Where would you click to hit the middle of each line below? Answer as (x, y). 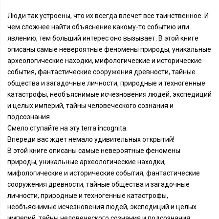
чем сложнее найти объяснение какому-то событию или (98, 27)
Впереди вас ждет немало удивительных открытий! (91, 139)
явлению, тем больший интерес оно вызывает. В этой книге (103, 38)
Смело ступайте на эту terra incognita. (67, 128)
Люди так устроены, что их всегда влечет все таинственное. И (108, 16)
